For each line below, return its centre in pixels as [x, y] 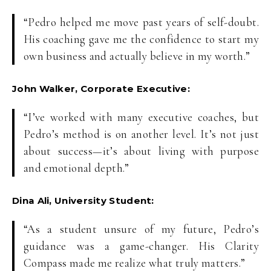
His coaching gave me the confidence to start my [141, 39]
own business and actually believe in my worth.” [137, 56]
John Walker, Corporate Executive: [101, 89]
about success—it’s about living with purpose [141, 151]
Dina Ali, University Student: [83, 201]
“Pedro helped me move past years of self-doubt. [141, 22]
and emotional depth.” [76, 168]
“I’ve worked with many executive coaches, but [141, 117]
